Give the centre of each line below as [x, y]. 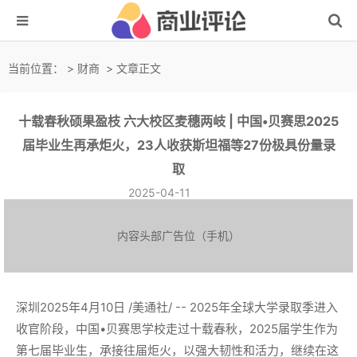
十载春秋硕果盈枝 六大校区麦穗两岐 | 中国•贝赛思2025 [178, 121]
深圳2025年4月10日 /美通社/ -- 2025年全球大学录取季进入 [177, 307]
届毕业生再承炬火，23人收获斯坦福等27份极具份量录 [178, 145]
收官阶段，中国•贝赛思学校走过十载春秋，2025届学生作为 [177, 329]
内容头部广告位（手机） [178, 235]
